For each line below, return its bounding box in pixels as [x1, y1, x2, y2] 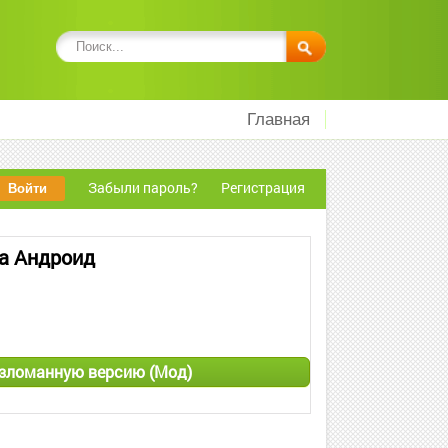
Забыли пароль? [88, 178, 198, 197]
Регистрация [221, 178, 305, 197]
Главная [247, 110, 310, 129]
